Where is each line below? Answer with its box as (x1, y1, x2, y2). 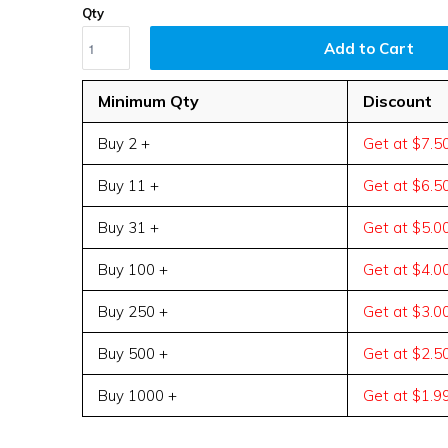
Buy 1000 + (98, 386, 177, 405)
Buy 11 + (98, 176, 159, 195)
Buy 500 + (98, 344, 168, 363)
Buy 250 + (98, 302, 168, 321)
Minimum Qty (98, 91, 199, 111)
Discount (363, 91, 432, 111)
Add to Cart (323, 38, 414, 58)
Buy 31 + (98, 218, 159, 237)
